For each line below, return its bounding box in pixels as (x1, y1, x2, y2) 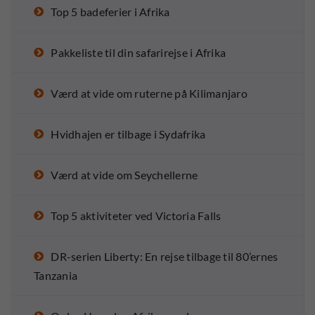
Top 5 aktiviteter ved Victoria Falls (51, 209, 221, 223)
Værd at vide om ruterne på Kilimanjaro (51, 86, 247, 101)
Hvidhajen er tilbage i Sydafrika (51, 127, 206, 141)
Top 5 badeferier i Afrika (51, 5, 170, 19)
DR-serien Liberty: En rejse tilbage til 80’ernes (51, 250, 278, 264)
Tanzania (34, 269, 77, 283)
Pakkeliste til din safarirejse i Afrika (51, 46, 226, 60)
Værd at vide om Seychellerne (51, 168, 198, 182)
